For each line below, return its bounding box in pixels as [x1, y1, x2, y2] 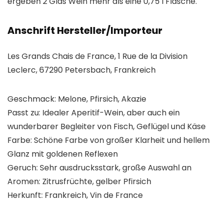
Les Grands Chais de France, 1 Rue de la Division [7, 51, 188, 62]
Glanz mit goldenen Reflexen [7, 148, 118, 160]
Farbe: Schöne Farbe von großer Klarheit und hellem [7, 135, 210, 146]
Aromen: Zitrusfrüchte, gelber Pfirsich [7, 176, 151, 188]
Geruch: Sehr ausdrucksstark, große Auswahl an [7, 162, 192, 174]
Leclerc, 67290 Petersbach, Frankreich [7, 64, 156, 76]
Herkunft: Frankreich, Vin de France [7, 190, 143, 201]
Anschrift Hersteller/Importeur [7, 24, 163, 38]
